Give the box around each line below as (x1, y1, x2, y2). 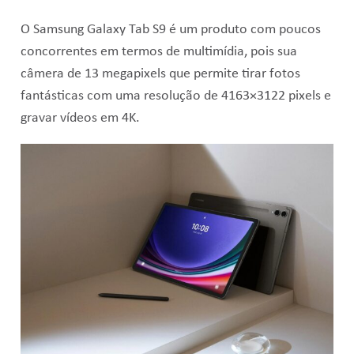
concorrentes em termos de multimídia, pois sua (20, 45, 297, 59)
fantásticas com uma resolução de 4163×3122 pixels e (20, 89, 331, 104)
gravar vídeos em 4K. (20, 111, 140, 126)
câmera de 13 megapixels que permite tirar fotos (20, 67, 300, 81)
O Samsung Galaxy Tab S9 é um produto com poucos (20, 23, 321, 37)
